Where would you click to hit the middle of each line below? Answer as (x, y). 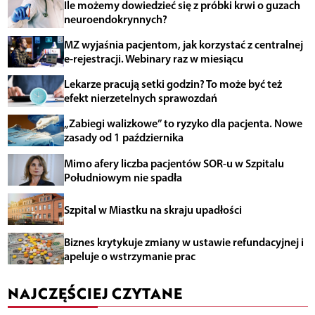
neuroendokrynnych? (115, 19)
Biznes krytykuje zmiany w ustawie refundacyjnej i (184, 242)
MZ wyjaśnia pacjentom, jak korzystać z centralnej (183, 45)
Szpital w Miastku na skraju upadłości (153, 209)
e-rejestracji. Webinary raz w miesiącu (153, 59)
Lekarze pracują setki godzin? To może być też (173, 84)
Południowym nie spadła (123, 177)
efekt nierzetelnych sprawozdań (140, 98)
